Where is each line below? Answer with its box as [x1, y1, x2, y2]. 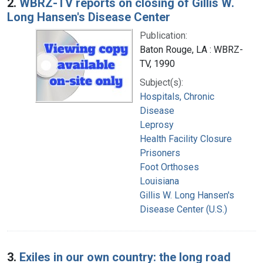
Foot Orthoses [140, 161, 199, 173]
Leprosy [140, 119, 174, 130]
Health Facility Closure [140, 133, 232, 144]
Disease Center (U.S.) [140, 203, 227, 215]
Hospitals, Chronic [140, 90, 214, 102]
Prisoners [140, 147, 180, 159]
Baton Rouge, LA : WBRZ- [140, 43, 243, 55]
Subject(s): [140, 76, 183, 88]
